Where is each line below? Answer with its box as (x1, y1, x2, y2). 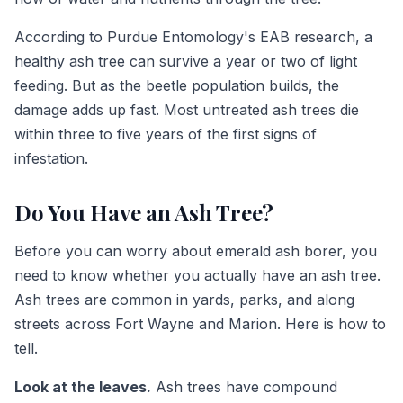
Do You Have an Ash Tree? (14, 198, 274, 228)
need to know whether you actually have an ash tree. (14, 266, 381, 285)
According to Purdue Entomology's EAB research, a (14, 28, 372, 47)
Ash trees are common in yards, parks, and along (14, 291, 354, 309)
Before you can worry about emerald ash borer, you (14, 242, 377, 261)
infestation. (14, 149, 88, 168)
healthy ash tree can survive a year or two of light (14, 52, 357, 71)
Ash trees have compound (151, 378, 337, 397)
